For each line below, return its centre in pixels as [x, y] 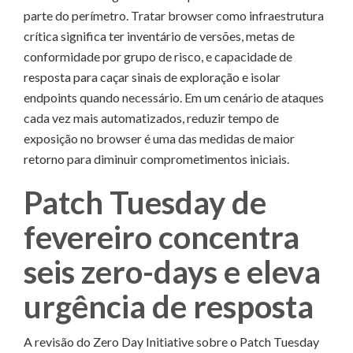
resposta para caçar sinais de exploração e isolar [152, 76]
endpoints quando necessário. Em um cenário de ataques [174, 97]
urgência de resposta [169, 306]
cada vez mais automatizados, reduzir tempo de [151, 117]
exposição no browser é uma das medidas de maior [159, 138]
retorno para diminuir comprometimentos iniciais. [156, 158]
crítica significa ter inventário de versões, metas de [159, 35]
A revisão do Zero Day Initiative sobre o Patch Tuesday [171, 341]
